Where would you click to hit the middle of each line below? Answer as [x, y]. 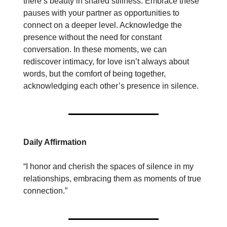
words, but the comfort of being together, [94, 74]
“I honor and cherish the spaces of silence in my [108, 167]
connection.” [45, 191]
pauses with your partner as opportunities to [101, 13]
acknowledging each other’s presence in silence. [111, 86]
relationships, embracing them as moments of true [112, 179]
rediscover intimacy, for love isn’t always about [106, 62]
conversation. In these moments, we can [95, 50]
